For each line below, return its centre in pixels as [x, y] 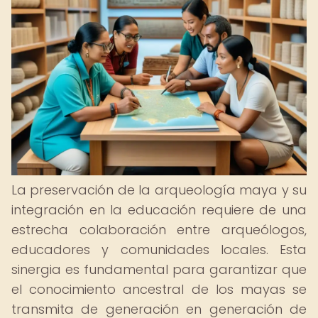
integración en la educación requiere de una [159, 210]
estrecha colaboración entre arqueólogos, [159, 230]
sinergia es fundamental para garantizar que [159, 269]
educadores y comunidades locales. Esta [159, 250]
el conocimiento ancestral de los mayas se [159, 289]
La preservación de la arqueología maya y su [159, 190]
